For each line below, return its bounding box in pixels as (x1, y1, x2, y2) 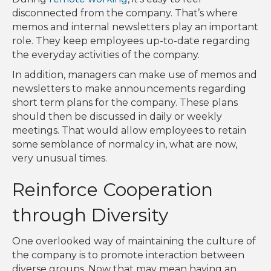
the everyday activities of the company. (12, 49, 200, 61)
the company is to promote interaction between (12, 249, 244, 261)
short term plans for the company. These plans (12, 97, 238, 109)
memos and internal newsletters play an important (12, 21, 258, 33)
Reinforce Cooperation (12, 178, 213, 201)
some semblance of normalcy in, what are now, (12, 139, 237, 151)
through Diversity (12, 204, 168, 227)
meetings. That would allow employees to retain (12, 125, 246, 137)
